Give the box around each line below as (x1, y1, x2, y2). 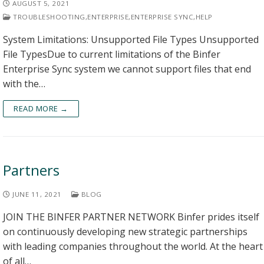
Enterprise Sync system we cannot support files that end (3, 62, 251, 75)
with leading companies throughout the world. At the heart (3, 240, 263, 253)
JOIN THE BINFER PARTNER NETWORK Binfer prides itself (3, 210, 259, 223)
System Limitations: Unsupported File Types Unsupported (3, 33, 259, 46)
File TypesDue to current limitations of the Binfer (3, 48, 220, 61)
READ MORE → (14, 103, 68, 114)
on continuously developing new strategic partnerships (3, 225, 247, 238)
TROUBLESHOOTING (11, 12, 85, 21)
